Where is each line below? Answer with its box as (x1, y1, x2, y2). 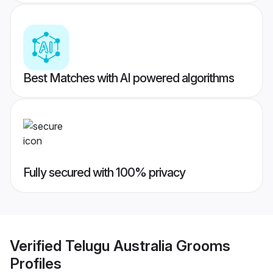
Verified (10, 236, 65, 255)
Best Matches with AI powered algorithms (23, 71, 234, 86)
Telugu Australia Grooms (65, 236, 230, 255)
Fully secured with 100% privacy (23, 165, 185, 180)
